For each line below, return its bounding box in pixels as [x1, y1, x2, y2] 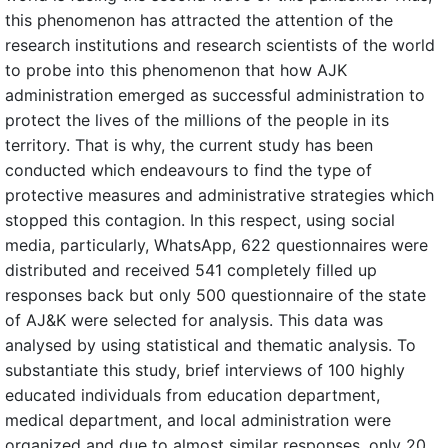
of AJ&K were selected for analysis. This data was [5, 310, 383, 330]
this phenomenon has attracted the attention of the [5, 10, 393, 30]
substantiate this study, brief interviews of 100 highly [5, 360, 405, 380]
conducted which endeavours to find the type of [5, 160, 372, 180]
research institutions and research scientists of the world [5, 35, 435, 55]
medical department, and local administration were [5, 410, 391, 430]
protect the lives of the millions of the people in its [5, 110, 389, 130]
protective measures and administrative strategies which [5, 185, 434, 205]
